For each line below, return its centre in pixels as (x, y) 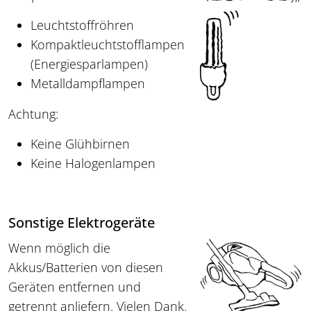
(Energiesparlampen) (89, 64)
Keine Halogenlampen (93, 163)
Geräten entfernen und (75, 287)
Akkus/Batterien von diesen (86, 268)
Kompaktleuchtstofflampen (108, 45)
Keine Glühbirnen (80, 144)
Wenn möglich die (59, 248)
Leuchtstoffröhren (82, 25)
